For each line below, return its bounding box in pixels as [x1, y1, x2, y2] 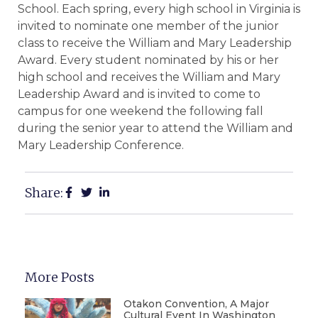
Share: [25, 184, 63, 201]
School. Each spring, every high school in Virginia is [18, 2, 300, 16]
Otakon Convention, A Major [123, 297, 269, 310]
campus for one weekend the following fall [18, 104, 263, 119]
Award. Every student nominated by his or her [18, 53, 279, 67]
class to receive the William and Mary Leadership [18, 36, 292, 50]
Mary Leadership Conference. [18, 138, 184, 153]
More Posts [25, 268, 94, 285]
